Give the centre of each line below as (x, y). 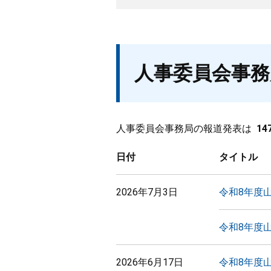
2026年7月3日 (147, 192)
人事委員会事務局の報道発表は (184, 129)
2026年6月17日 (150, 262)
